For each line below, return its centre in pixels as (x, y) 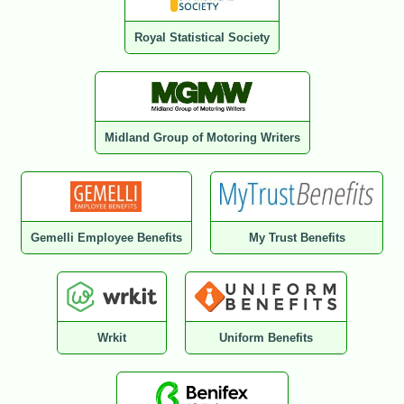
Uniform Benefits (266, 338)
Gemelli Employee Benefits (106, 238)
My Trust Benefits (297, 238)
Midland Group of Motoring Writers (202, 138)
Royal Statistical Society (202, 38)
